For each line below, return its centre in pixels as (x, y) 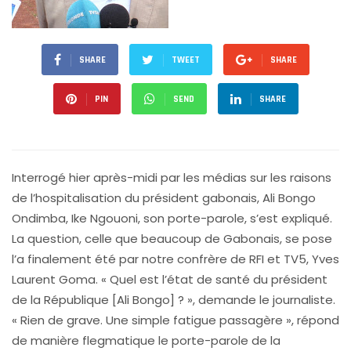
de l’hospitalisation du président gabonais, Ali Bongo (164, 198)
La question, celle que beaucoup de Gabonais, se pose (172, 239)
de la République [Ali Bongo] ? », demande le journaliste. (174, 300)
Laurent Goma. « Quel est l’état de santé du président (170, 279)
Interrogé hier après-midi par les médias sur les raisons (172, 177)
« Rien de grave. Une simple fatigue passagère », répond (175, 320)
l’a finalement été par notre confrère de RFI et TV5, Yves (175, 259)
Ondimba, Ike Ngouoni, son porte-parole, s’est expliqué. (172, 218)
